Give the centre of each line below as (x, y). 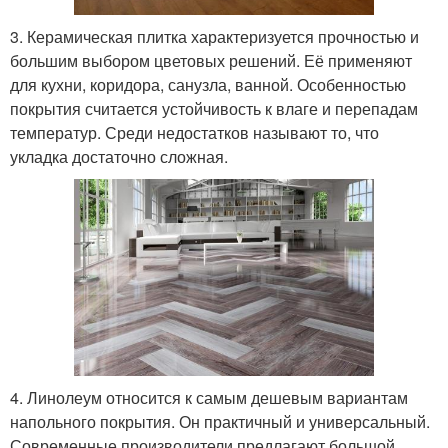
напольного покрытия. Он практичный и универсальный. (220, 421)
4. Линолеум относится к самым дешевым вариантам (209, 397)
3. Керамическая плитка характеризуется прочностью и (214, 36)
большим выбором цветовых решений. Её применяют (211, 60)
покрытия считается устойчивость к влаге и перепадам (214, 108)
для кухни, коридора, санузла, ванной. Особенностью (208, 84)
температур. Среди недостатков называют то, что (194, 132)
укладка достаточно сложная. (119, 156)
